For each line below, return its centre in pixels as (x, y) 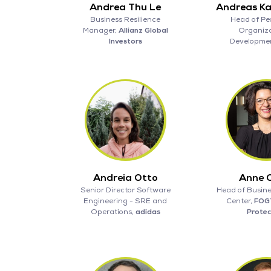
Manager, (100, 30)
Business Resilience (126, 19)
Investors (125, 41)
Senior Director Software (125, 190)
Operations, (113, 212)
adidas (148, 212)
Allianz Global (143, 30)
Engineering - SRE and (126, 201)
